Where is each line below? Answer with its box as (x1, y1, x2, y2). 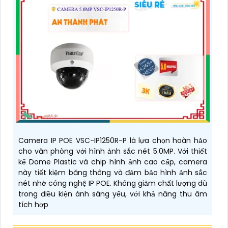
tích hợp (18, 199, 48, 210)
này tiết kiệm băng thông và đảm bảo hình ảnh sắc (18, 167, 207, 178)
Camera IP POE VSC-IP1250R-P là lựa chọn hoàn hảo (18, 135, 207, 146)
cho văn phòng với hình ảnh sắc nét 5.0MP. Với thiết (18, 146, 207, 156)
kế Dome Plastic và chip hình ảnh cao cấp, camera (18, 157, 207, 167)
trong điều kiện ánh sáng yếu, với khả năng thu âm (18, 189, 207, 199)
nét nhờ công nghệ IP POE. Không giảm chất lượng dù (18, 178, 207, 188)
